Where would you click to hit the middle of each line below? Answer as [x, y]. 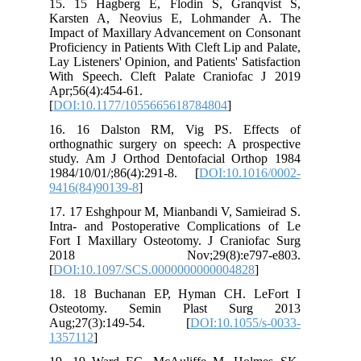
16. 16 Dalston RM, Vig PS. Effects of [185, 129]
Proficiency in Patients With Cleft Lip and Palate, [185, 47]
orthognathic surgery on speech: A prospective [185, 144]
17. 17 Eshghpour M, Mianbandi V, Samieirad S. [185, 212]
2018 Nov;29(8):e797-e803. [185, 255]
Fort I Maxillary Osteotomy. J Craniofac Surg [185, 241]
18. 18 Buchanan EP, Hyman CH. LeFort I [185, 294]
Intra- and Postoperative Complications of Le [185, 226]
